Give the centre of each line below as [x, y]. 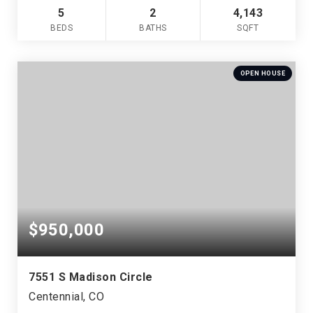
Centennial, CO [66, 296]
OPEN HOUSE [262, 74]
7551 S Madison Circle [91, 277]
